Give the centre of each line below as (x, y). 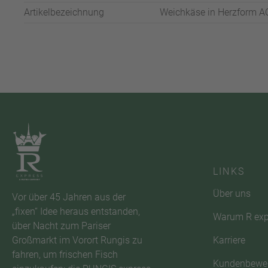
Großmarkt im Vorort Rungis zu (77, 240)
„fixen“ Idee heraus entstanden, (76, 212)
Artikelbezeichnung (64, 12)
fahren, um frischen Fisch (65, 255)
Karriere (229, 240)
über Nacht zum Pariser (61, 226)
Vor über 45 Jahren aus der (69, 197)
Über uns (232, 193)
